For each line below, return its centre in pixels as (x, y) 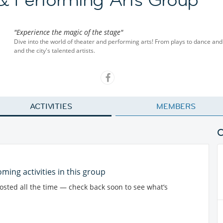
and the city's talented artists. (55, 51)
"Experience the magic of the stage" (68, 32)
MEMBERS (176, 106)
